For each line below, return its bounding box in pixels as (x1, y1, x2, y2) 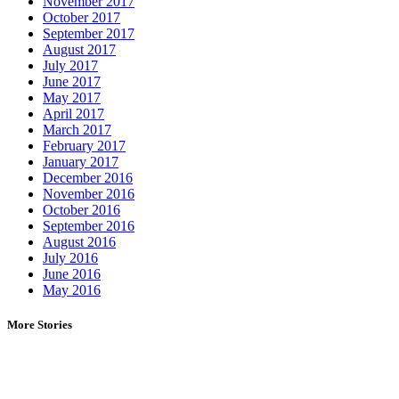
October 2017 (43, 9, 120, 25)
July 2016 (43, 249, 98, 265)
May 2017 (43, 89, 101, 105)
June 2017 (43, 73, 101, 89)
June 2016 (43, 265, 101, 281)
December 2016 (43, 169, 133, 185)
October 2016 (43, 201, 120, 217)
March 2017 (43, 121, 111, 137)
